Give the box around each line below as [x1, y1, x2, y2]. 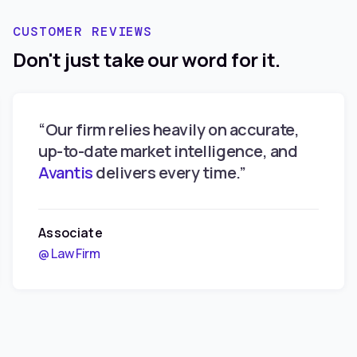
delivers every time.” [92, 162, 246, 184]
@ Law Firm [38, 245, 100, 263]
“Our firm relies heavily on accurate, [38, 119, 300, 141]
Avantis [38, 162, 93, 184]
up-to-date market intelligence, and [38, 140, 298, 163]
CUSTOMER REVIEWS [13, 23, 153, 41]
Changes [118, 8, 177, 26]
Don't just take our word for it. [13, 46, 280, 73]
